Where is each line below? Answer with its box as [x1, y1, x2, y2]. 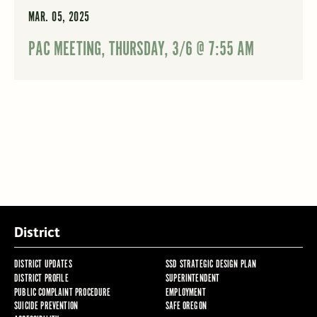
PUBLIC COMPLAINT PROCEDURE [13, 285, 111, 299]
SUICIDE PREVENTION [13, 299, 79, 313]
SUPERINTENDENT [165, 271, 220, 285]
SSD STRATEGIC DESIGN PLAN [165, 257, 257, 271]
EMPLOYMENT [165, 285, 206, 299]
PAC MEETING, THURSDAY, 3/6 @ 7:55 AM [28, 37, 254, 63]
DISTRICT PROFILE [13, 271, 69, 285]
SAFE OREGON [165, 299, 207, 313]
